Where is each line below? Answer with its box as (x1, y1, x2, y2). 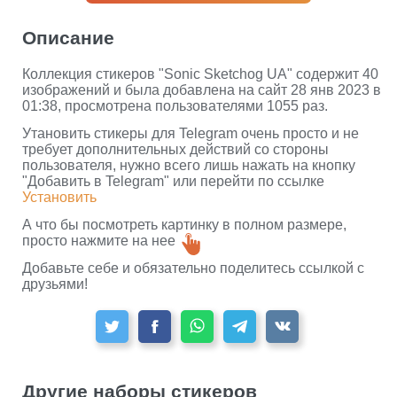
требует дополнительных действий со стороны (22, 142, 329, 157)
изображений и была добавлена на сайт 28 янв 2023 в (22, 82, 381, 97)
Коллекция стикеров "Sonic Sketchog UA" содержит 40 (22, 66, 378, 82)
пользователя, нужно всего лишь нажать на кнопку (22, 158, 355, 173)
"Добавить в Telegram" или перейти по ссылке (22, 174, 324, 189)
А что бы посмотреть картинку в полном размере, (22, 217, 346, 232)
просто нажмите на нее (22, 233, 175, 248)
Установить (22, 190, 97, 205)
